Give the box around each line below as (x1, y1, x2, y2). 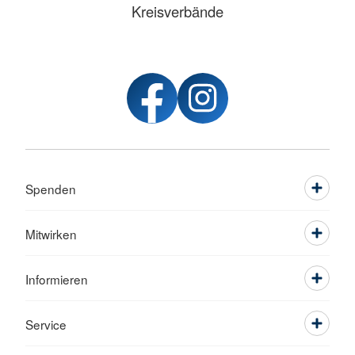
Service (25, 315, 67, 334)
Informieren (25, 270, 88, 288)
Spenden (25, 180, 76, 198)
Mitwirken (25, 225, 77, 243)
